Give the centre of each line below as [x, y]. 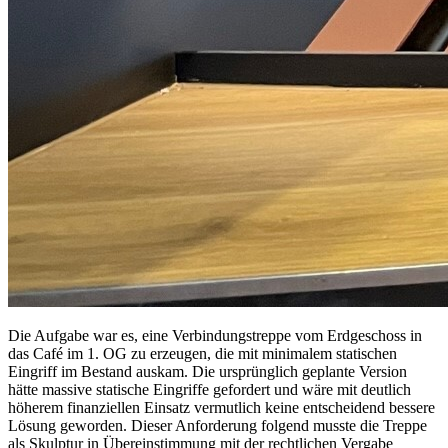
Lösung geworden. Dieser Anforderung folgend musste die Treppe [217, 425]
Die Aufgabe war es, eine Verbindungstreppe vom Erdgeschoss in [215, 335]
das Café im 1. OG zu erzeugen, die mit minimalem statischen [202, 353]
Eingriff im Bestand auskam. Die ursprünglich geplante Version [207, 371]
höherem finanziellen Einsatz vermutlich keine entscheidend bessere [221, 407]
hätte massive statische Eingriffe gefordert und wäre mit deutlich [209, 389]
